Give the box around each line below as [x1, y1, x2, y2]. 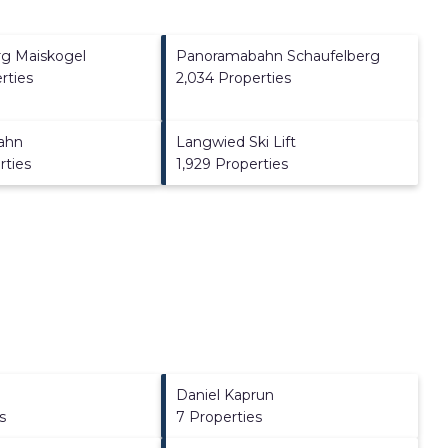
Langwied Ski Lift [176, 132, 297, 151]
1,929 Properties [176, 154, 289, 173]
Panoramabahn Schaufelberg [176, 46, 381, 65]
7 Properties [176, 407, 263, 426]
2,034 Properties [176, 68, 292, 87]
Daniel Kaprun [176, 385, 275, 404]
